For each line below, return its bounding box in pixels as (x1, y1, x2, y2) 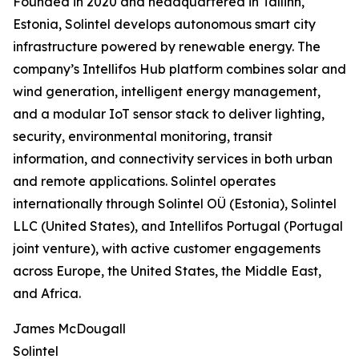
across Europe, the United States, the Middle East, (13, 263, 321, 280)
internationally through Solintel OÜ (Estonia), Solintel (13, 196, 337, 212)
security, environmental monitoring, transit (13, 128, 272, 145)
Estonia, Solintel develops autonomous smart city (13, 16, 316, 33)
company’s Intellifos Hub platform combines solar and (13, 61, 346, 78)
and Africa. (13, 285, 81, 302)
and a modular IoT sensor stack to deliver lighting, (13, 106, 325, 123)
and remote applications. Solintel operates (13, 173, 276, 190)
